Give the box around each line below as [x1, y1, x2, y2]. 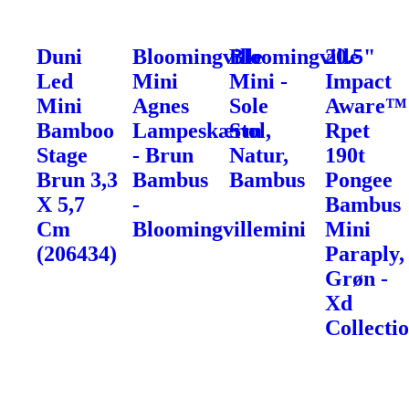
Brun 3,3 [37, 167, 118, 192]
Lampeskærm [132, 118, 263, 142]
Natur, [228, 142, 288, 167]
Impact [325, 68, 393, 93]
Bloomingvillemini [132, 216, 307, 241]
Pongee [325, 167, 393, 192]
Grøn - [325, 266, 389, 290]
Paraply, [325, 241, 405, 266]
